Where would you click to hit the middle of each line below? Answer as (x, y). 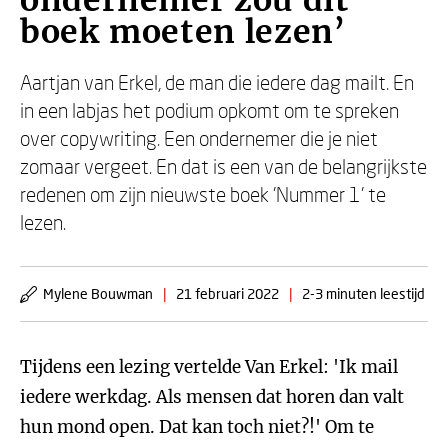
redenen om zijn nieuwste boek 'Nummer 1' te (203, 194)
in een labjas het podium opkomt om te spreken (209, 110)
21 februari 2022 (227, 293)
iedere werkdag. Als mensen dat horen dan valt (212, 397)
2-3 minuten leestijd (363, 293)
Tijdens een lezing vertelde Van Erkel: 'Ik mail (209, 367)
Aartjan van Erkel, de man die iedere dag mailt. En (217, 82)
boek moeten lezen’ (183, 32)
